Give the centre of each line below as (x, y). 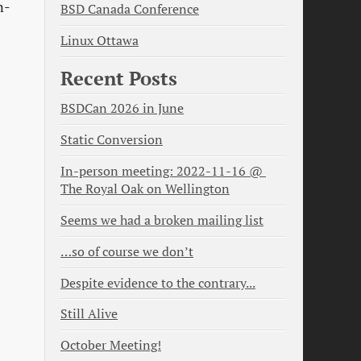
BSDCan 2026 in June (122, 109)
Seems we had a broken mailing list (162, 220)
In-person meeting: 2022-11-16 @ (162, 172)
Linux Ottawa (100, 41)
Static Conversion (112, 140)
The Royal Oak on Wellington (145, 189)
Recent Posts (119, 78)
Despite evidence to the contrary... (158, 283)
